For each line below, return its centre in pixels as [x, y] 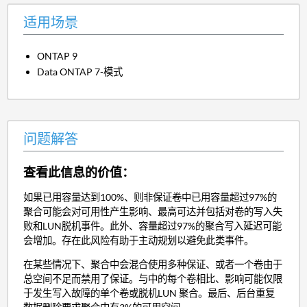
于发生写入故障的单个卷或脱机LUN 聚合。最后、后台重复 [149, 293]
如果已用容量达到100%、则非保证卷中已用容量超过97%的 [150, 197]
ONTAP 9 [58, 56]
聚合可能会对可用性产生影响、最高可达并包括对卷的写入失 [152, 211]
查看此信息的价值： [78, 173]
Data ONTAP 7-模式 [80, 72]
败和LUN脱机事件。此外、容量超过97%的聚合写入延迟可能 [152, 225]
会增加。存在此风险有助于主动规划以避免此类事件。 [138, 240]
